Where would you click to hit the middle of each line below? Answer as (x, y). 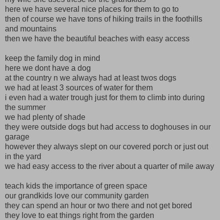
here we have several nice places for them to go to (92, 9)
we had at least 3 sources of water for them (79, 87)
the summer (26, 107)
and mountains (32, 28)
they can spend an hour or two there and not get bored (98, 205)
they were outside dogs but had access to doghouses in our (108, 127)
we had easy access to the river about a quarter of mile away (110, 166)
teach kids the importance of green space (76, 186)
